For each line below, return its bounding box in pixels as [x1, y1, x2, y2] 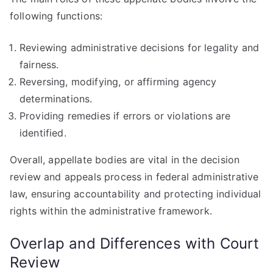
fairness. [19, 58, 59, 71]
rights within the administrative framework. [10, 205, 212, 217]
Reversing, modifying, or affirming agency [19, 76, 217, 88]
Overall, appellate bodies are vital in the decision [10, 154, 240, 166]
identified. [19, 127, 66, 139]
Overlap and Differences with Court [10, 235, 260, 252]
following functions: [10, 10, 103, 22]
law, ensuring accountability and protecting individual [10, 188, 261, 200]
